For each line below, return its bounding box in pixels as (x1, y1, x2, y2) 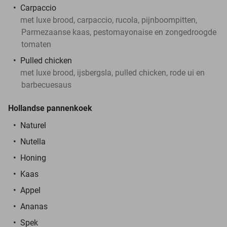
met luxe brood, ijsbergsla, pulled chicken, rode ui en (20, 67, 205, 78)
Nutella (20, 136, 46, 146)
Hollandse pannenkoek (8, 103, 92, 113)
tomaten (21, 39, 51, 49)
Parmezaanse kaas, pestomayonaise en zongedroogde (21, 27, 216, 37)
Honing (20, 153, 46, 163)
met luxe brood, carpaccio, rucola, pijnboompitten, (20, 15, 197, 25)
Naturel (20, 120, 46, 130)
